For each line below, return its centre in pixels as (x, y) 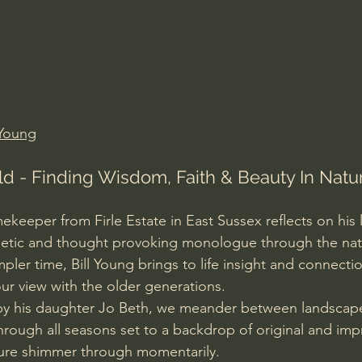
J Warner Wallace (151, 83)
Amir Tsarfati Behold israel (114, 19)
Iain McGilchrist (280, 19)
